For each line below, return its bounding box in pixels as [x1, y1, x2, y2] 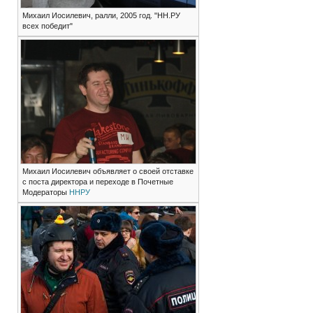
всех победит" [22, 22, 73, 31]
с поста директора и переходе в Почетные [22, 177, 173, 187]
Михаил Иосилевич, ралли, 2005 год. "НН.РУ [22, 11, 180, 20]
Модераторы [22, 188, 69, 197]
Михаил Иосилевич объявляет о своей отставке [22, 167, 194, 176]
